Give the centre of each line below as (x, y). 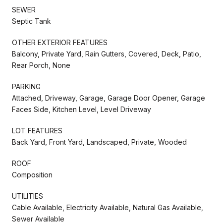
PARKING (26, 86)
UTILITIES (28, 196)
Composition (32, 174)
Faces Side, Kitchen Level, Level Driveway (82, 109)
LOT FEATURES (37, 130)
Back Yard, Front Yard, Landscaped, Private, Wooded (99, 142)
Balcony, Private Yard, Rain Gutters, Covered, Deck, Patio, (107, 54)
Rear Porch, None (41, 65)
